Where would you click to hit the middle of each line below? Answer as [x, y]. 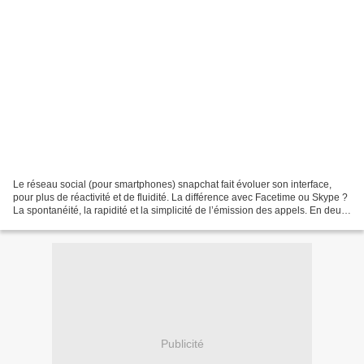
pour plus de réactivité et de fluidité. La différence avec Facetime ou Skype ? [180, 197]
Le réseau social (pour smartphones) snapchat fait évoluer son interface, [172, 184]
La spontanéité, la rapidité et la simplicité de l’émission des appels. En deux [180, 210]
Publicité [182, 344]
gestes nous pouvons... [64, 223]
